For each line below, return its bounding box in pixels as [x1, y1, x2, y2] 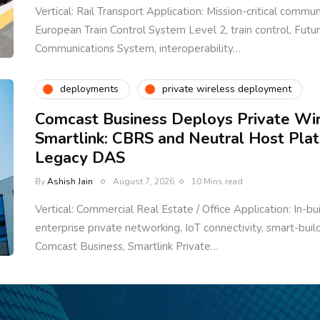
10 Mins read [191, 175, 243, 187]
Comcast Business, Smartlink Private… [35, 239, 219, 254]
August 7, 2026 [113, 175, 174, 187]
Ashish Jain [47, 175, 93, 187]
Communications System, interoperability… [35, 41, 241, 56]
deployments [60, 82, 119, 96]
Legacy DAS [35, 146, 125, 169]
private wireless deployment [162, 82, 291, 96]
